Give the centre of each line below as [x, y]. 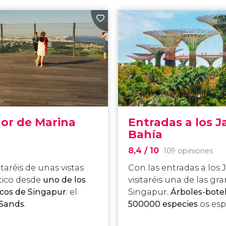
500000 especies [164, 204]
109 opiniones [188, 151]
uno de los [65, 180]
